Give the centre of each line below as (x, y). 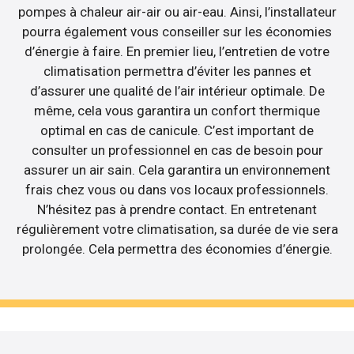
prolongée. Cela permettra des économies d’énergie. (177, 249)
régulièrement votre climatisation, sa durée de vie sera (177, 230)
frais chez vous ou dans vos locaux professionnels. (177, 190)
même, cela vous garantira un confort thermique (177, 111)
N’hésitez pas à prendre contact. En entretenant (177, 210)
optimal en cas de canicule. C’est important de (177, 131)
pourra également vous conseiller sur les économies (177, 32)
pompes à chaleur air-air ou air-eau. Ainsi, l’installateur (177, 12)
